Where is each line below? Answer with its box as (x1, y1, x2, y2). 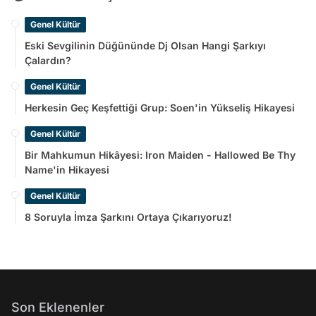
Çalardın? (25, 54, 71, 66)
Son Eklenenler (11, 300, 104, 315)
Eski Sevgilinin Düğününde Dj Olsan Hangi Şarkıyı (25, 39, 266, 51)
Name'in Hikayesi (25, 164, 109, 176)
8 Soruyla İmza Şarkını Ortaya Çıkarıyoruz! (25, 211, 232, 223)
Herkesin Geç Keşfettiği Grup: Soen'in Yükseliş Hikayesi (25, 102, 295, 114)
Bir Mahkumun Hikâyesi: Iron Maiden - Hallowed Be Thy (25, 149, 296, 161)
